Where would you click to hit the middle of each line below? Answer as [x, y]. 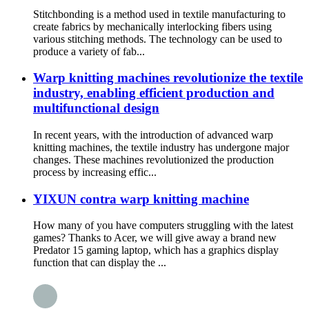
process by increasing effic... [95, 172]
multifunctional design [96, 108]
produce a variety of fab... [89, 51]
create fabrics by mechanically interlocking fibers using [152, 26]
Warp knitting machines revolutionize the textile [168, 78]
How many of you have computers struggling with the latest [163, 226]
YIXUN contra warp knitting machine [141, 199]
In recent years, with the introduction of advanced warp [153, 134]
